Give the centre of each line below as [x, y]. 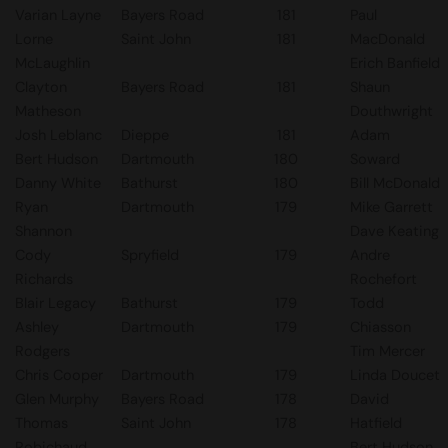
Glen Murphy [57, 399]
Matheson [48, 111]
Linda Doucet [395, 375]
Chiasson [380, 327]
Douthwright [391, 111]
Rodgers [42, 351]
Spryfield [150, 255]
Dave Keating [394, 231]
